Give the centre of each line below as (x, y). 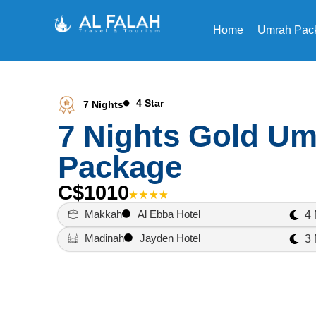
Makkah (103, 214)
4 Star (150, 103)
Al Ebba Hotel (169, 214)
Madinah (104, 238)
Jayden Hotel (170, 238)
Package (120, 167)
